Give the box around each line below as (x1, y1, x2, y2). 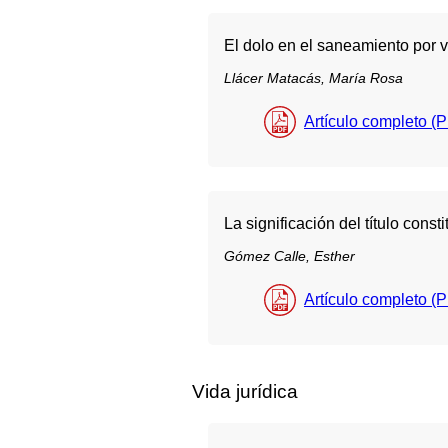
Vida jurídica (192, 381, 298, 403)
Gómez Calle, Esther (224, 248, 355, 265)
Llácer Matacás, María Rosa (224, 69, 403, 86)
